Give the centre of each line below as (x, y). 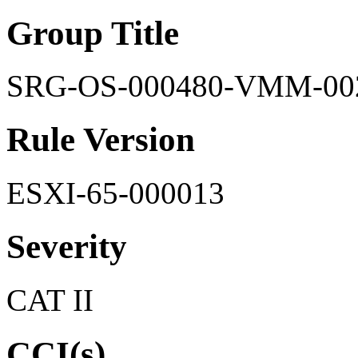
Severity (67, 247)
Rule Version (101, 140)
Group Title (93, 33)
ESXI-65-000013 (115, 193)
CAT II (50, 300)
